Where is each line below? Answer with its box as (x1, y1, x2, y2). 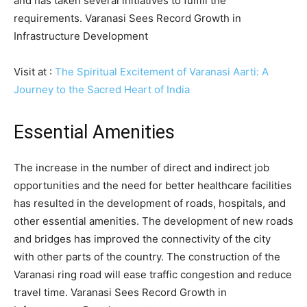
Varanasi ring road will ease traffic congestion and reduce (14, 268, 292, 282)
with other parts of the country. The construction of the (14, 250, 280, 264)
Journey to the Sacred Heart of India (14, 83, 190, 97)
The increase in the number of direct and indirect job (14, 161, 269, 175)
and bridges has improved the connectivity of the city (14, 232, 271, 246)
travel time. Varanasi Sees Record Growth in (14, 286, 227, 299)
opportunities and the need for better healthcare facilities (14, 179, 292, 193)
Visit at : (14, 65, 55, 79)
